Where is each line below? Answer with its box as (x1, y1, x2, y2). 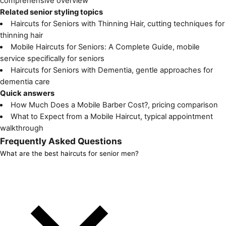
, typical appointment (140, 111, 213, 121)
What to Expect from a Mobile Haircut (10, 111, 140, 121)
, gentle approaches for (131, 65, 213, 75)
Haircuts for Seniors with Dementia (10, 65, 132, 75)
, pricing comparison (147, 100, 218, 109)
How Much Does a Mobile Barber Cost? (10, 100, 148, 109)
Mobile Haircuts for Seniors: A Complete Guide (10, 42, 173, 51)
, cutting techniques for (143, 19, 224, 28)
